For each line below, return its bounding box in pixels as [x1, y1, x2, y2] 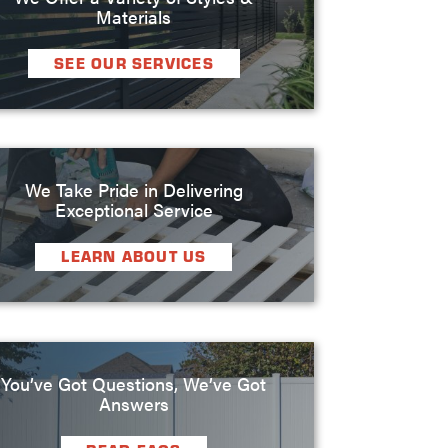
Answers [98, 389, 169, 416]
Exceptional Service [54, 196, 213, 223]
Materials [96, 2, 172, 29]
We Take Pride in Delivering [24, 176, 243, 203]
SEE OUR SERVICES [54, 52, 214, 73]
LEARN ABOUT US [61, 246, 207, 267]
